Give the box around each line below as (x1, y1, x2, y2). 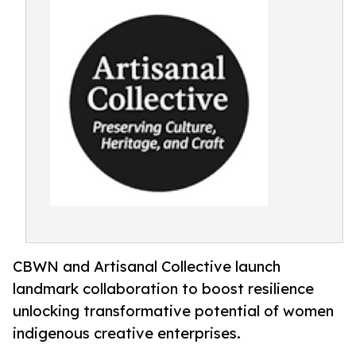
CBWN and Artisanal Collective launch (13, 257, 281, 276)
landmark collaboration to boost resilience (13, 280, 314, 298)
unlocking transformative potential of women (13, 302, 334, 320)
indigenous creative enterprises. (13, 324, 241, 342)
